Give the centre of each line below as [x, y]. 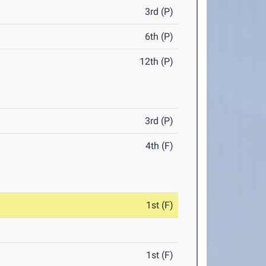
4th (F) [160, 146]
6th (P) [159, 37]
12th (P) [157, 61]
